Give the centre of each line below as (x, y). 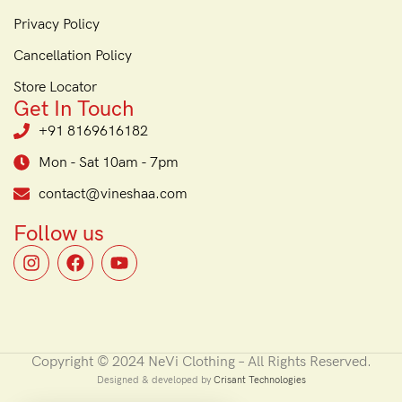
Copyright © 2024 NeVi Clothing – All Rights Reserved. (201, 362)
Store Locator (55, 87)
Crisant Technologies (259, 380)
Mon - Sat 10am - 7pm (108, 162)
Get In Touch (74, 109)
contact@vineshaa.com (113, 194)
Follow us (59, 233)
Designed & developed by (155, 380)
